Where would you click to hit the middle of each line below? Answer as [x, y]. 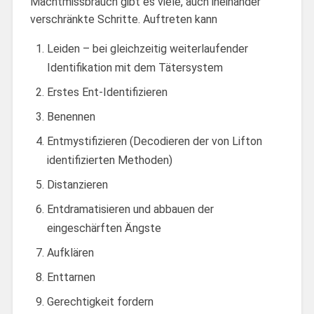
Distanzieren [77, 184]
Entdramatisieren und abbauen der [130, 209]
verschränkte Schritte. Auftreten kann [123, 19]
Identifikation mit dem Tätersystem [135, 67]
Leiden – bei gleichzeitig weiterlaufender [147, 48]
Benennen [71, 116]
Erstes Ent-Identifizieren [107, 92]
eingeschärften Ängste [104, 228]
